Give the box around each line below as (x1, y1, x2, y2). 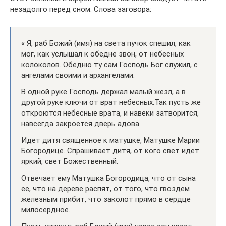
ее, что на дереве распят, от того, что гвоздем (21, 184, 190, 193)
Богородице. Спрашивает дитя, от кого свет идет (21, 146, 199, 155)
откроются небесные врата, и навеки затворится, (21, 108, 199, 118)
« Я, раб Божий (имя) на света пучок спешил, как (21, 38, 191, 48)
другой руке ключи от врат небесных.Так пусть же (21, 97, 201, 107)
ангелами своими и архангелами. (21, 70, 135, 80)
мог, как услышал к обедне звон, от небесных (21, 49, 184, 59)
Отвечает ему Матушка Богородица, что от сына (21, 173, 196, 183)
